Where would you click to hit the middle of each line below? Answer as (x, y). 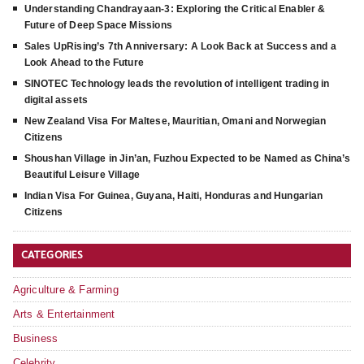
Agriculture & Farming (65, 290)
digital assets (56, 100)
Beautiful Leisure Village (82, 175)
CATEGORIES (52, 255)
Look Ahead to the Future (84, 63)
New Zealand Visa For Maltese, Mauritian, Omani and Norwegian (175, 121)
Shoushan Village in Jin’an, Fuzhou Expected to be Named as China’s (187, 158)
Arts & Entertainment (64, 314)
